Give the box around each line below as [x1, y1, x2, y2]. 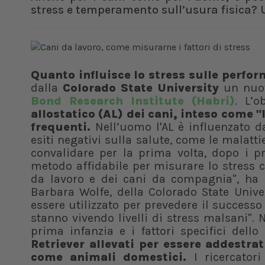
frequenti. [31, 120, 91, 134]
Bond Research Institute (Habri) [31, 94, 235, 108]
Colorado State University [63, 81, 224, 95]
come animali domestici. [31, 250, 187, 264]
